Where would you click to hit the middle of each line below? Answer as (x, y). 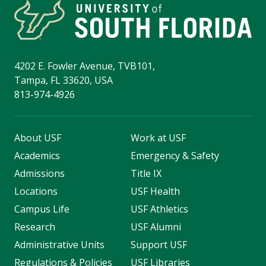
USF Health (155, 191)
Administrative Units (59, 244)
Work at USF (158, 137)
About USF (38, 137)
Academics (37, 155)
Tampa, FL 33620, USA (64, 80)
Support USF (159, 244)
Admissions (39, 173)
